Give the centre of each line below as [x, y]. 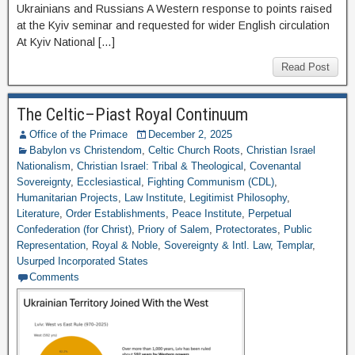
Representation [51, 245]
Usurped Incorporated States [82, 261]
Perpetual [270, 214]
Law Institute [154, 198]
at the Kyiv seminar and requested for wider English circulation [173, 25]
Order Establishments [116, 214]
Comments [54, 277]
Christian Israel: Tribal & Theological [160, 166]
